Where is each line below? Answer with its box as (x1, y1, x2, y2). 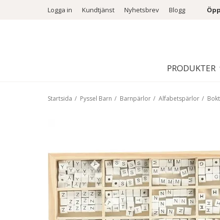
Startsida (48, 94, 72, 103)
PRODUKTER (167, 62, 216, 74)
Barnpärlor (120, 94, 151, 103)
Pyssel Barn (80, 94, 112, 103)
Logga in (48, 5, 72, 14)
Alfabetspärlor (159, 94, 199, 103)
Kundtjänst (82, 5, 114, 14)
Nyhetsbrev (124, 5, 159, 14)
